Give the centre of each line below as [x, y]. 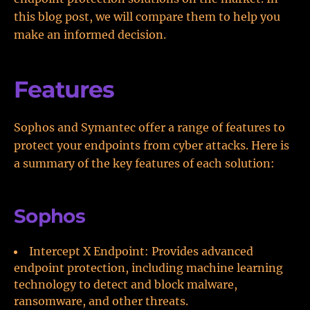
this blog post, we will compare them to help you [147, 17]
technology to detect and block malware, [126, 284]
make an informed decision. [90, 35]
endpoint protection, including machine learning [148, 268]
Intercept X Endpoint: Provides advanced [141, 251]
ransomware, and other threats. [101, 301]
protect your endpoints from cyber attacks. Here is [152, 145]
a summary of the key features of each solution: [144, 163]
